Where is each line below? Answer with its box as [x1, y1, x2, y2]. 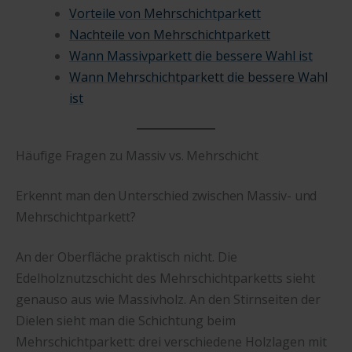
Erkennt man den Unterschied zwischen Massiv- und [16, 187, 317, 205]
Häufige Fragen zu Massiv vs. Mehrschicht [16, 147, 258, 165]
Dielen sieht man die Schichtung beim [16, 312, 236, 330]
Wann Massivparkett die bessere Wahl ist [69, 47, 313, 65]
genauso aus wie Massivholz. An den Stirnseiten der [16, 291, 321, 309]
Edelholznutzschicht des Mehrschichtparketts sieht [16, 269, 315, 288]
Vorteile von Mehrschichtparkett [69, 5, 261, 23]
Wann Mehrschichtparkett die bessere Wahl [69, 68, 328, 86]
